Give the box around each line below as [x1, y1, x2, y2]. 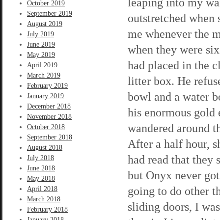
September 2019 [27, 10, 72, 17]
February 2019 [27, 82, 68, 89]
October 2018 [27, 123, 65, 131]
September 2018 [27, 134, 72, 141]
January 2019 [27, 92, 64, 100]
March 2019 [27, 72, 60, 79]
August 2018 [27, 144, 62, 151]
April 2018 [27, 185, 57, 192]
